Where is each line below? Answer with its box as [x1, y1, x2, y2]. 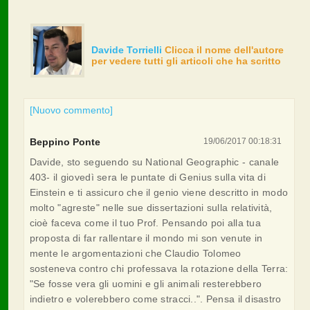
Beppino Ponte [29, 136, 100, 147]
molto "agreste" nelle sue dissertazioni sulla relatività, [29, 201, 273, 213]
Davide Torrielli [91, 44, 165, 56]
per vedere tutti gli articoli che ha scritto [91, 55, 281, 67]
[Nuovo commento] [29, 104, 113, 116]
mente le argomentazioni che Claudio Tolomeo [29, 247, 241, 259]
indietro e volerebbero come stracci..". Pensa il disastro [29, 293, 282, 304]
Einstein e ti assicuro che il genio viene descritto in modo [29, 186, 289, 198]
